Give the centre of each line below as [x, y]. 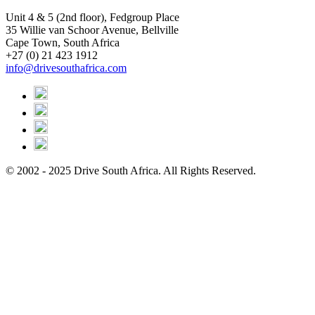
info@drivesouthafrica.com [66, 67]
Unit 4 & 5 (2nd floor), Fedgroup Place [92, 17]
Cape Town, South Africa [63, 42]
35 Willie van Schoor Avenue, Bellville [92, 30]
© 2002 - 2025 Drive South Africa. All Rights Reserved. [131, 170]
